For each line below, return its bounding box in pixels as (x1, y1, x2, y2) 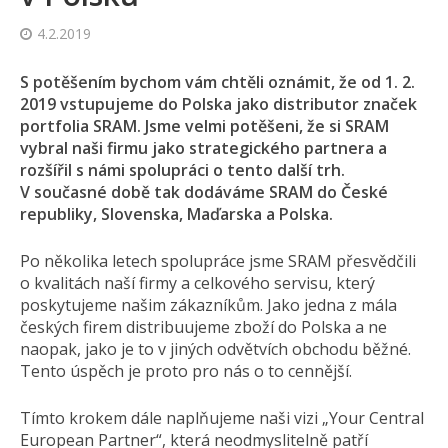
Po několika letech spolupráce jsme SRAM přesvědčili (20, 250, 416, 273)
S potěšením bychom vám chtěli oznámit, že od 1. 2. (20, 71, 415, 94)
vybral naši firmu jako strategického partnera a (20, 137, 387, 160)
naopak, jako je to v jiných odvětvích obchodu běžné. (20, 338, 411, 361)
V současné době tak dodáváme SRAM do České (20, 181, 388, 204)
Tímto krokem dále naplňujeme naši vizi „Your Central (20, 407, 424, 430)
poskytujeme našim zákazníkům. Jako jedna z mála (20, 294, 397, 317)
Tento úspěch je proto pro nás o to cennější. (20, 360, 352, 383)
